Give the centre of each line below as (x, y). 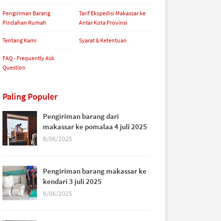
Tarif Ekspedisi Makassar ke (112, 13)
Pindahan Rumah (24, 22)
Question (14, 67)
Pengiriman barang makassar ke (95, 171)
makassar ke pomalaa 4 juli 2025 (95, 127)
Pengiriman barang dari (81, 116)
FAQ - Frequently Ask (28, 58)
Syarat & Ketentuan (103, 40)
